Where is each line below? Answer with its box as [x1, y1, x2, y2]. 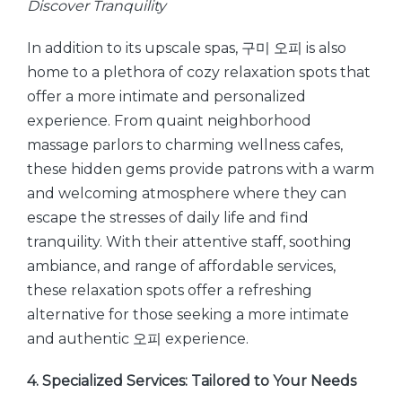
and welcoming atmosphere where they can [27, 185, 346, 202]
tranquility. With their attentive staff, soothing [27, 233, 352, 250]
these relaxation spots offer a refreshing [27, 282, 312, 299]
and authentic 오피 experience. [27, 330, 249, 347]
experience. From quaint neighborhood [27, 112, 311, 129]
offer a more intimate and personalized [27, 88, 306, 105]
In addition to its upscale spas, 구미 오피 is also [27, 39, 346, 57]
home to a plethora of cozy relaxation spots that [27, 64, 371, 81]
